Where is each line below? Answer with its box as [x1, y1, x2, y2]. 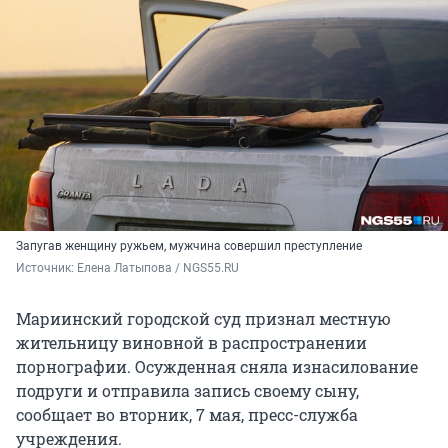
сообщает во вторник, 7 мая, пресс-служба [16, 403, 358, 425]
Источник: [16, 260, 77, 275]
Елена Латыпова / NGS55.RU [77, 260, 239, 275]
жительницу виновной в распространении [16, 331, 367, 353]
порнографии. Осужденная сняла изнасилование [16, 355, 418, 377]
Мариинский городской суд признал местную [16, 307, 391, 329]
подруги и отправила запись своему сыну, [16, 379, 359, 401]
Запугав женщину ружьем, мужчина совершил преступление [16, 238, 362, 253]
